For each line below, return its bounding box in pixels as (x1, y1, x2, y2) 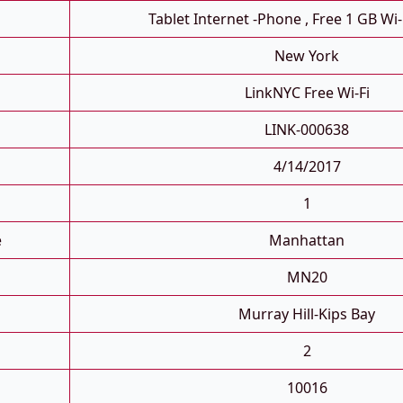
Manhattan (269, 230, 345, 251)
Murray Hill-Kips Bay (238, 304, 375, 325)
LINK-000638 (264, 120, 349, 140)
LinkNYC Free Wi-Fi (244, 83, 370, 103)
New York (274, 46, 339, 67)
